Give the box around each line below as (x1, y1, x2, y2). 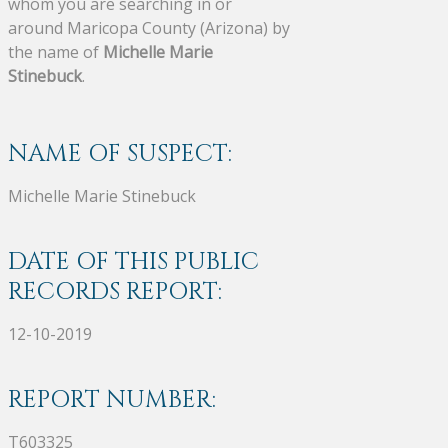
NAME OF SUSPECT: (8, 137, 232, 170)
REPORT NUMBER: (8, 383, 216, 416)
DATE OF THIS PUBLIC (8, 245, 259, 278)
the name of (8, 40, 103, 63)
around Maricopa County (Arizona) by (8, 16, 290, 39)
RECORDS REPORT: (8, 275, 222, 308)
